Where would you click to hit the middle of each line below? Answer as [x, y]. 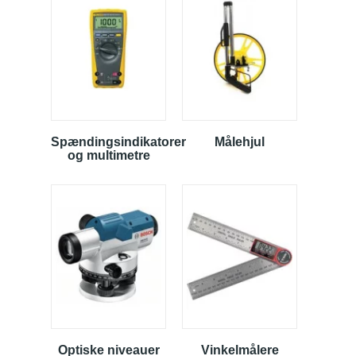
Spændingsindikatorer [118, 141]
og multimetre [108, 155]
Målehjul [240, 141]
